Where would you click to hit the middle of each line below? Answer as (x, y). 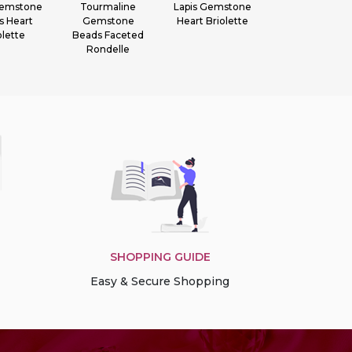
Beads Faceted (108, 35)
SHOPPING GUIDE (160, 257)
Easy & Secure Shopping (160, 281)
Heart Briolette (213, 21)
